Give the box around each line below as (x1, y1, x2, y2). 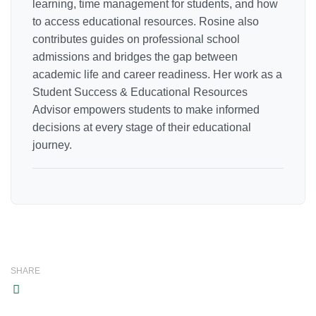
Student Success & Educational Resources (32, 86, 248, 99)
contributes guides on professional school (32, 33, 240, 46)
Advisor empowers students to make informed (32, 104, 260, 116)
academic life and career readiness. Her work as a (32, 68, 282, 81)
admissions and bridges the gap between (32, 51, 238, 63)
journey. (32, 139, 72, 152)
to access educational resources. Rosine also (32, 16, 259, 28)
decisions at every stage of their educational (32, 121, 251, 134)
